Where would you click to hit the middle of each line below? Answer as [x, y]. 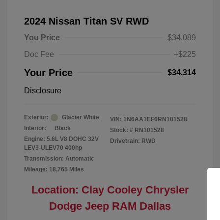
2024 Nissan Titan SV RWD [86, 21]
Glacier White [81, 117]
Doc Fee [39, 54]
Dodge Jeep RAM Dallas [110, 206]
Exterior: [36, 117]
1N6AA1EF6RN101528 [155, 119]
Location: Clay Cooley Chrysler [110, 190]
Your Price [48, 73]
